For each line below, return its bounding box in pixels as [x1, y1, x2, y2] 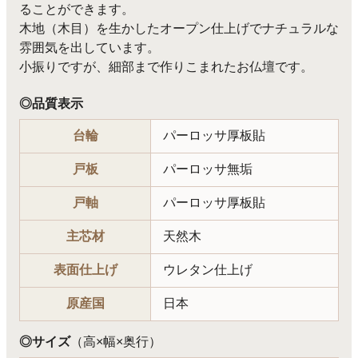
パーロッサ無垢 [163, 161, 253, 176]
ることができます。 [19, 2, 134, 16]
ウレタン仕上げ [163, 262, 253, 276]
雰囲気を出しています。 [19, 40, 160, 54]
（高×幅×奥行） [70, 334, 161, 348]
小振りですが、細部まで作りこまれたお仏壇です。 [19, 59, 313, 74]
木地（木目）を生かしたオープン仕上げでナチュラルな [19, 21, 339, 35]
